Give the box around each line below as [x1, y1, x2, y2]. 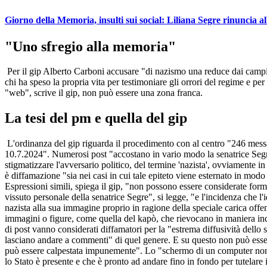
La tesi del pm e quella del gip [5, 110, 187, 126]
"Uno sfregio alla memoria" [5, 38, 176, 54]
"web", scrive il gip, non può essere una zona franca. [5, 88, 203, 98]
